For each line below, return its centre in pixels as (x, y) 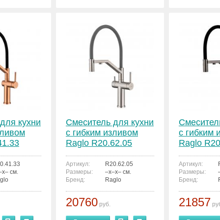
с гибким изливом (102, 133)
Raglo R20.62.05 (99, 143)
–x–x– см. (118, 172)
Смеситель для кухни (110, 122)
